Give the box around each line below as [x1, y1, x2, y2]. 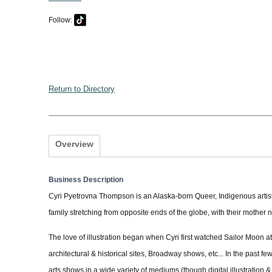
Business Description [49, 175, 123, 185]
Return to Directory [49, 84, 115, 94]
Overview [55, 139, 93, 149]
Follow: [49, 15, 74, 24]
